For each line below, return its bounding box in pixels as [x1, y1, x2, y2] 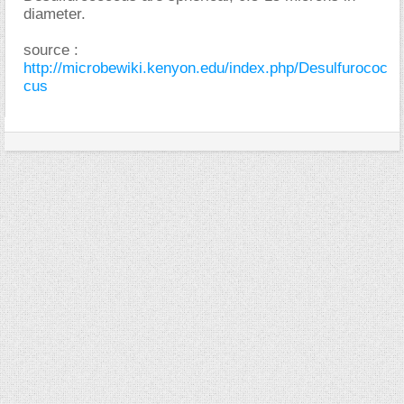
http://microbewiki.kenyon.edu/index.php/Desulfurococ [23, 59, 388, 77]
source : [23, 41, 78, 59]
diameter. [23, 5, 86, 23]
